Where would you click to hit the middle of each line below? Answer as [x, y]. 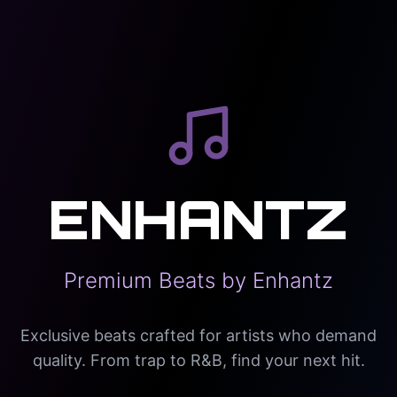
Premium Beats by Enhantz [198, 280]
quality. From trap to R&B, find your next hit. [198, 360]
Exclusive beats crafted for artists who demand [198, 335]
